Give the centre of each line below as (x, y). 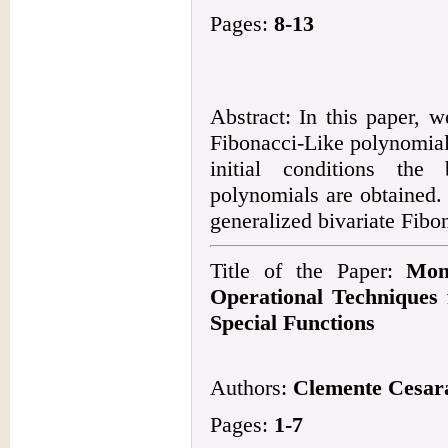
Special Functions (292, 322)
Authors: (251, 387)
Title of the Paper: (308, 270)
